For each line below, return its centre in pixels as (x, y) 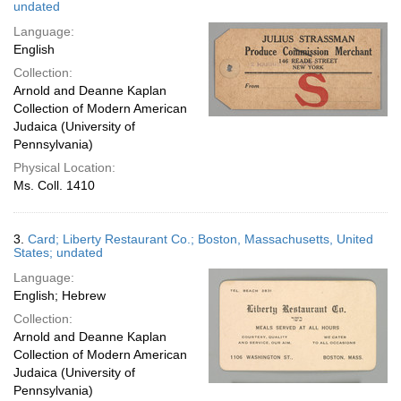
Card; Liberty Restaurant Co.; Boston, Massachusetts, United (200, 239)
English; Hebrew (60, 295)
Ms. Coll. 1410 (54, 185)
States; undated (58, 252)
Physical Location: (64, 167)
